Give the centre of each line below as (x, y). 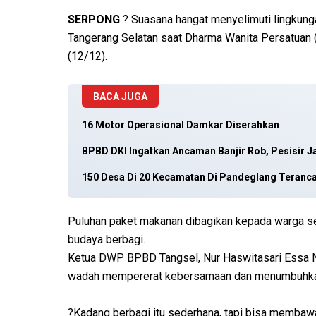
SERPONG (95, 20)
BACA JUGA (120, 97)
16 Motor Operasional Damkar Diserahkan (181, 125)
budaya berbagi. (107, 240)
